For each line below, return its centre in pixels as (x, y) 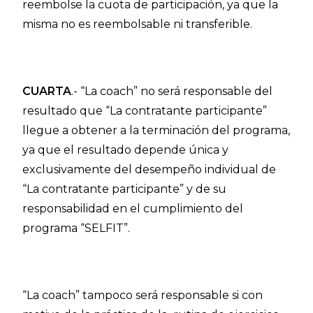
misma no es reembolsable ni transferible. (138, 24)
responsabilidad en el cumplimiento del (133, 209)
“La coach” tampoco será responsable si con (143, 295)
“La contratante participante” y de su (125, 189)
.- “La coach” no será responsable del (172, 91)
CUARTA (47, 91)
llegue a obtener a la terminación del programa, (156, 130)
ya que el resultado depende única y (126, 150)
